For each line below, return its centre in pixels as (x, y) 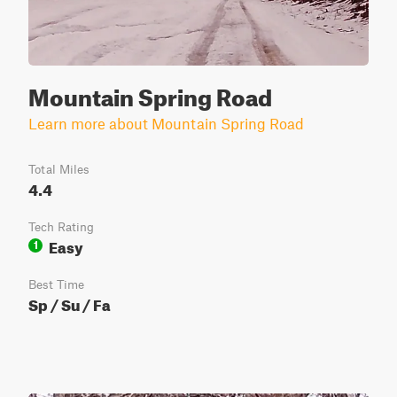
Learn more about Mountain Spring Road (166, 123)
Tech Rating (61, 227)
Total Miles (59, 169)
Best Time (56, 284)
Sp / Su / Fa (70, 303)
